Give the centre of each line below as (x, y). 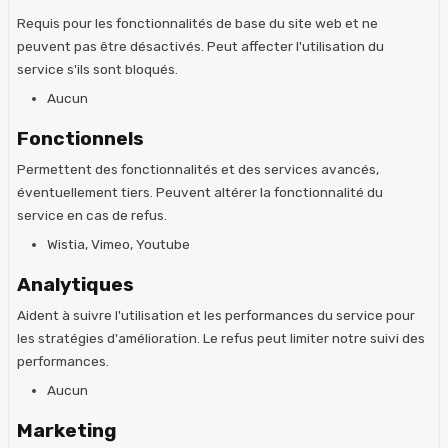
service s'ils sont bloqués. (97, 68)
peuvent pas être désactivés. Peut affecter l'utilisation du (200, 45)
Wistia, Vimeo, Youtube (118, 243)
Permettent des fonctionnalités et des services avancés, (198, 168)
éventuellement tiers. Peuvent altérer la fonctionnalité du (200, 191)
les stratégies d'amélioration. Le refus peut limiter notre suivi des (221, 337)
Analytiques (75, 284)
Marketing (67, 430)
